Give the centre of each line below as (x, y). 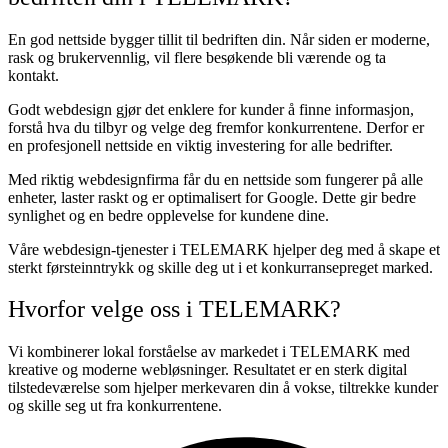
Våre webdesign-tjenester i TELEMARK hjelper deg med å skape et (224, 249)
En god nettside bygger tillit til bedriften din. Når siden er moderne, (219, 39)
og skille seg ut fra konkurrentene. (115, 406)
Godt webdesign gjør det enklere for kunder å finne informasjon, (211, 109)
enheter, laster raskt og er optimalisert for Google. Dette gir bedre (212, 197)
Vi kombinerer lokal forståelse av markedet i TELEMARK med (209, 352)
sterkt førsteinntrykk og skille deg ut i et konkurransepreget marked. (220, 267)
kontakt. (33, 75)
